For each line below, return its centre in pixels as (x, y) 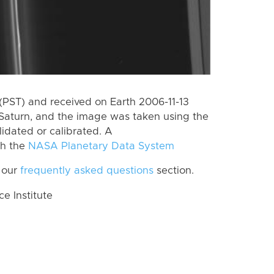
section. (174, 171)
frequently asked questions (87, 171)
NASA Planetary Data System (101, 146)
